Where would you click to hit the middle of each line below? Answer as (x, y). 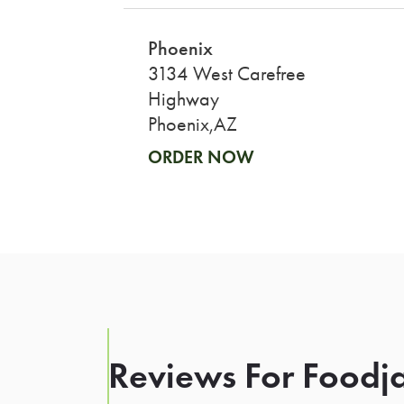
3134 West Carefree (226, 73)
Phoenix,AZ (192, 124)
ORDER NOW (201, 156)
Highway (183, 99)
